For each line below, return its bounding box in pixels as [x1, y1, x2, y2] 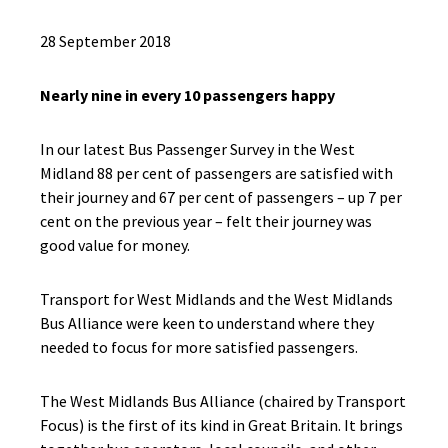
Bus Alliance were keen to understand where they [40, 313, 374, 333]
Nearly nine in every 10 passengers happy [40, 85, 335, 105]
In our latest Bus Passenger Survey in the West [40, 139, 355, 159]
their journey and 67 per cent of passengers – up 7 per [40, 187, 402, 207]
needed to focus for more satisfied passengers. [40, 337, 358, 357]
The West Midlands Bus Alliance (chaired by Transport [40, 391, 406, 411]
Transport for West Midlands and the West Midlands [40, 289, 393, 309]
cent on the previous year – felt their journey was [40, 211, 372, 231]
